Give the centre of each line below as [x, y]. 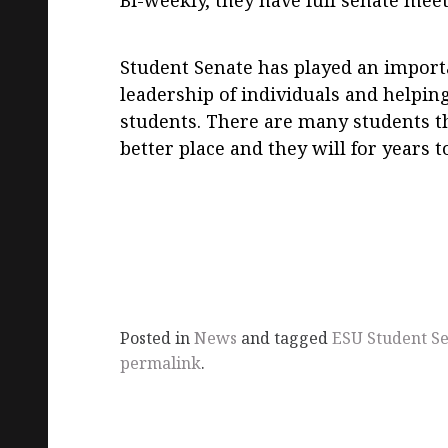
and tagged [284, 338]
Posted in [157, 338]
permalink [160, 363]
